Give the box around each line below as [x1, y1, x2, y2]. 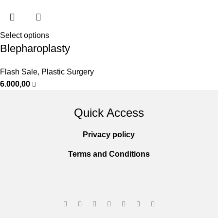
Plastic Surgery [41, 68, 94, 76]
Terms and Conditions [68, 150, 150, 158]
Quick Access [73, 106, 144, 119]
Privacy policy [83, 130, 135, 139]
